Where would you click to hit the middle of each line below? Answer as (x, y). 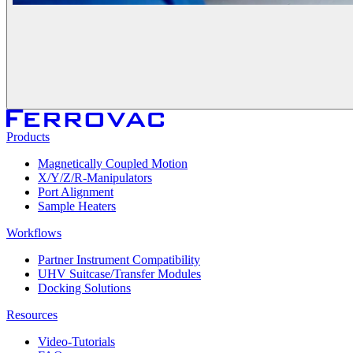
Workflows (34, 233)
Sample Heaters (77, 206)
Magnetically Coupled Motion (113, 164)
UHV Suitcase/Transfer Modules (119, 274)
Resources (32, 315)
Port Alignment (76, 192)
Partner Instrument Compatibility (119, 260)
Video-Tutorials (76, 342)
